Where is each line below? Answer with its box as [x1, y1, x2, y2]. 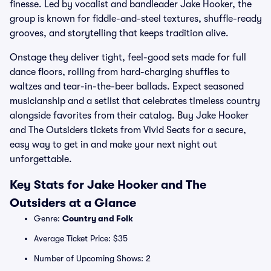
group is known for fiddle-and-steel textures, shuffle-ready [10, 13, 262, 24]
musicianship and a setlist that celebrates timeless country [10, 96, 260, 106]
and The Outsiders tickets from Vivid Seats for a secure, [10, 125, 246, 135]
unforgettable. [10, 154, 72, 165]
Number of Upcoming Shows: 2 [34, 253, 151, 263]
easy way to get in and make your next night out [10, 139, 217, 150]
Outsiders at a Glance [10, 196, 136, 210]
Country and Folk [62, 214, 133, 223]
